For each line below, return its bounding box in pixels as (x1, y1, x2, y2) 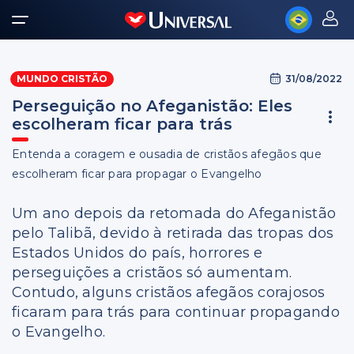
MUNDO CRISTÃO (17, 73, 107, 85)
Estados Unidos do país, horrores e (12, 244, 263, 262)
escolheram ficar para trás (12, 115, 232, 134)
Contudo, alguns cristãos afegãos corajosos (12, 284, 326, 301)
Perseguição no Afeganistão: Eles (12, 96, 292, 115)
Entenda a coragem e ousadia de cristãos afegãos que (12, 147, 322, 161)
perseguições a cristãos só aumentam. (12, 264, 292, 281)
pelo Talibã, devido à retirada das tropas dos (12, 224, 334, 242)
